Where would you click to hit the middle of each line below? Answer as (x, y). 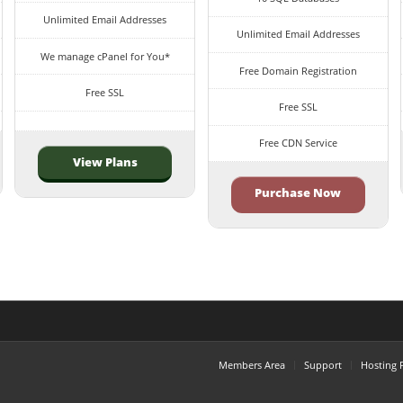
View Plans (105, 162)
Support (323, 364)
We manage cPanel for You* (105, 56)
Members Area (252, 364)
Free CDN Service (298, 143)
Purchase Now (298, 193)
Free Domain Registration (298, 70)
